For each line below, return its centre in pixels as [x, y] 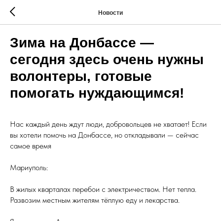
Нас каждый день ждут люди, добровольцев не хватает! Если [108, 124]
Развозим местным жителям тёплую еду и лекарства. [95, 200]
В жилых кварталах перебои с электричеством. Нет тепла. [103, 189]
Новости [110, 13]
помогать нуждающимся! [97, 93]
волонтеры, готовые [81, 76]
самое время [31, 146]
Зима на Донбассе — [82, 43]
